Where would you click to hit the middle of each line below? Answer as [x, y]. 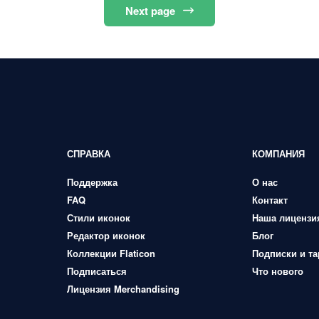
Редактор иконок [106, 235]
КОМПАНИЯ [279, 153]
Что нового [278, 271]
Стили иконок [98, 218]
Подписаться [96, 271]
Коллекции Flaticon [111, 253]
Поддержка [92, 182]
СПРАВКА [88, 153]
